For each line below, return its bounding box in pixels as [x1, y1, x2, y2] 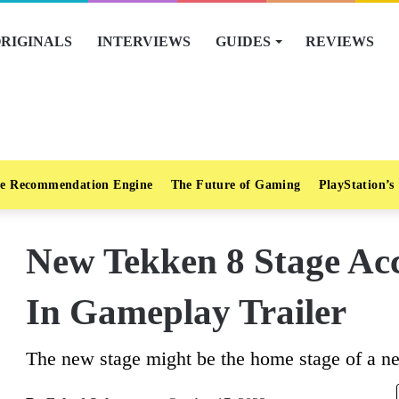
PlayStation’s [318, 178, 395, 191]
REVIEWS [305, 34, 374, 49]
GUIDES [216, 34, 271, 49]
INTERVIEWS [97, 34, 191, 49]
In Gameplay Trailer [26, 291, 346, 332]
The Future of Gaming [170, 178, 301, 191]
